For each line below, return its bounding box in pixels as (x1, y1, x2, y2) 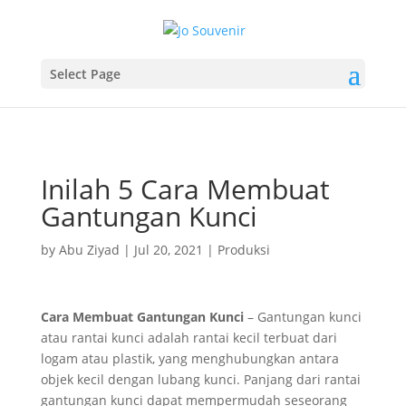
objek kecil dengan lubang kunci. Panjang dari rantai (40, 371, 361, 388)
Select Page (49, 64, 121, 82)
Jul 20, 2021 (133, 241, 203, 258)
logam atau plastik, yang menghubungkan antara (40, 350, 339, 367)
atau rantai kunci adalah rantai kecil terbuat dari (40, 329, 337, 346)
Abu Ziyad (58, 241, 120, 258)
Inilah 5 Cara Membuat (40, 170, 330, 208)
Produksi (217, 241, 270, 258)
